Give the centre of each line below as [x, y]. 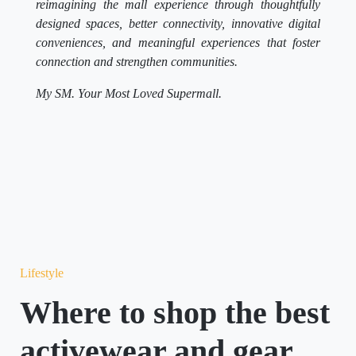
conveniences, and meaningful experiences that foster [178, 42]
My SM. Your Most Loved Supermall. [129, 93]
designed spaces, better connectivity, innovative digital [178, 23]
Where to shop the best [175, 312]
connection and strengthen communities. [137, 61]
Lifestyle [42, 273]
